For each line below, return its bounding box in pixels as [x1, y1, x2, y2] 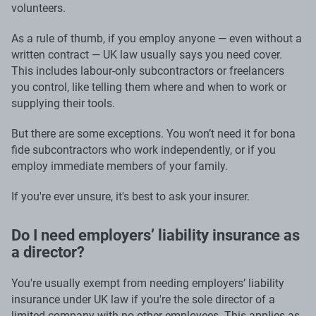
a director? [11, 243, 85, 261]
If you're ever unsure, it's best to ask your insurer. [11, 189, 250, 203]
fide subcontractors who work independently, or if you [11, 142, 276, 157]
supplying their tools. [11, 96, 115, 110]
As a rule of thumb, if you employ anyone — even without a [11, 31, 302, 45]
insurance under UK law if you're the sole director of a [11, 292, 275, 306]
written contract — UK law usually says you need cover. [11, 47, 282, 61]
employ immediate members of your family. [11, 159, 228, 173]
